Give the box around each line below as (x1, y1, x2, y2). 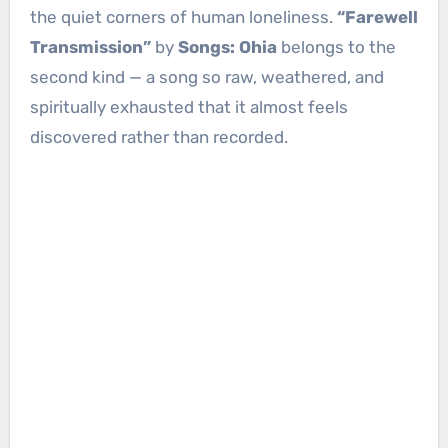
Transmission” (29, 37, 151, 58)
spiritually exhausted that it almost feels (29, 97, 348, 118)
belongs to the (276, 37, 396, 58)
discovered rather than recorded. (29, 127, 288, 148)
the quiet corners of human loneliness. (29, 7, 337, 28)
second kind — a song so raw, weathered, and (29, 67, 384, 88)
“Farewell (336, 7, 418, 28)
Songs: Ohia (177, 37, 277, 58)
